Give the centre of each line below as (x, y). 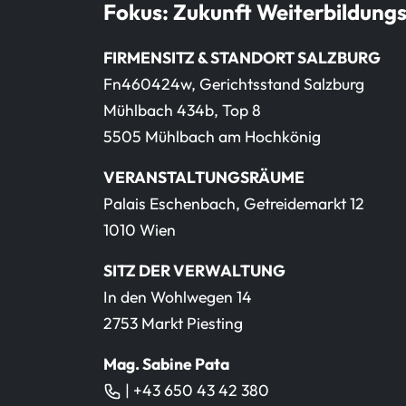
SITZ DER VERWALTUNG (194, 270)
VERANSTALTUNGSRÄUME (204, 177)
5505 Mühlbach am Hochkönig (212, 136)
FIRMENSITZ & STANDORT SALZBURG (242, 57)
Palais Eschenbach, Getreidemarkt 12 (234, 203)
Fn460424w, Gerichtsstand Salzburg (234, 83)
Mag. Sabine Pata (166, 363)
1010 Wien (140, 229)
